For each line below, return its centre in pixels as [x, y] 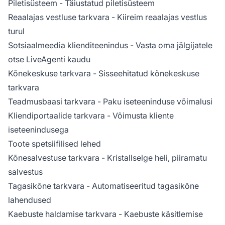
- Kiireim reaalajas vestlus [158, 17]
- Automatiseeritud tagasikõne [142, 186]
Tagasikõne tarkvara [46, 186]
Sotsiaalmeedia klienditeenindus [68, 45]
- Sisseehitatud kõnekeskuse [145, 73]
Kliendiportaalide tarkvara [57, 115]
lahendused [30, 200]
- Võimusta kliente [139, 115]
